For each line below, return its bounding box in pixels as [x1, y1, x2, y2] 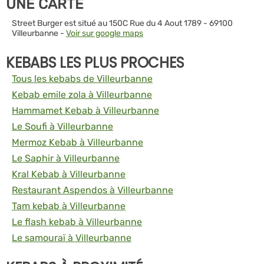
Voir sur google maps [66, 28, 143, 38]
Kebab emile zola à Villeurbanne [12, 88, 152, 100]
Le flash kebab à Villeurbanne [12, 216, 142, 227]
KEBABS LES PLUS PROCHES [6, 52, 184, 72]
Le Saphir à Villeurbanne [12, 152, 120, 164]
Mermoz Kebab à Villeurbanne [12, 136, 143, 148]
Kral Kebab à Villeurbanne [12, 168, 126, 180]
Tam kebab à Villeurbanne [12, 200, 126, 212]
